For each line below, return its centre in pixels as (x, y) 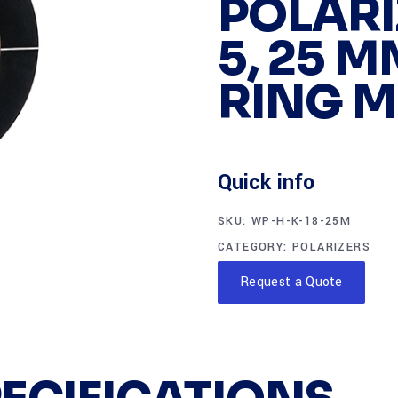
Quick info (266, 183)
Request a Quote (291, 282)
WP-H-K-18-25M (302, 221)
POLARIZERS (332, 247)
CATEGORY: (255, 247)
